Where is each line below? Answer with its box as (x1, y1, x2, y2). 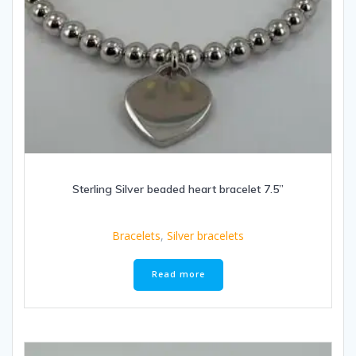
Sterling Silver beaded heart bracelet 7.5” (72, 181, 284, 196)
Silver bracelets (167, 227, 244, 243)
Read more (151, 269, 205, 281)
